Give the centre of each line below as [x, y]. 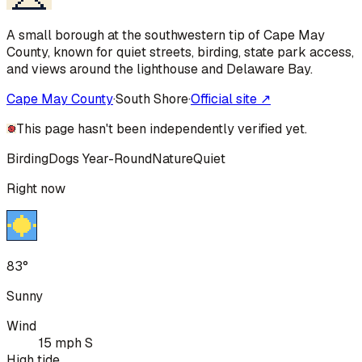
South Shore [152, 99]
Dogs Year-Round [100, 158]
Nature [173, 158]
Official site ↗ [231, 99]
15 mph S [66, 343]
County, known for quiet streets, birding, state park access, [180, 52]
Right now [36, 188]
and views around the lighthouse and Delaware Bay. [160, 69]
